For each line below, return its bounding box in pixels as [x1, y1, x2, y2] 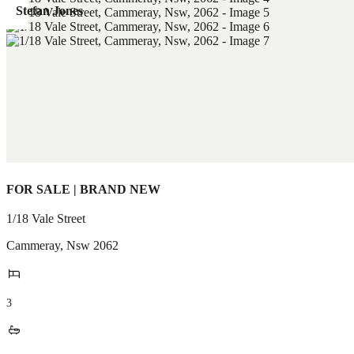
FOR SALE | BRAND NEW [6, 183, 160, 196]
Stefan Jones [16, 4, 83, 17]
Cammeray [6, 239, 60, 252]
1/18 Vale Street [6, 212, 85, 225]
